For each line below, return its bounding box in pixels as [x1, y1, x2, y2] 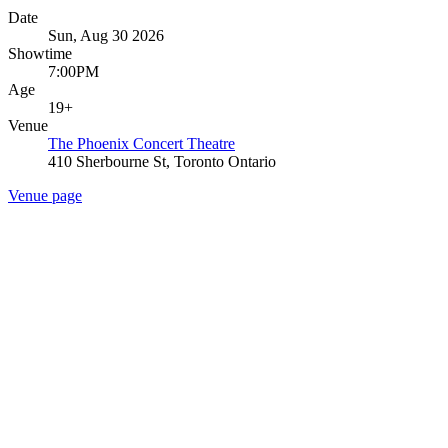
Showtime [8, 44, 72, 62]
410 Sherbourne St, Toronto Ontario [48, 152, 276, 170]
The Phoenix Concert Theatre [48, 134, 235, 152]
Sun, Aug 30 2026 [48, 26, 164, 44]
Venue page [8, 186, 82, 204]
